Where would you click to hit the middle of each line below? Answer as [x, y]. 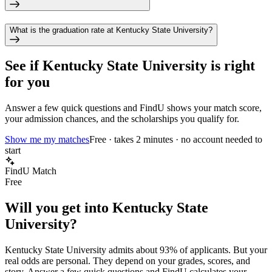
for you [27, 82]
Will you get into [59, 208]
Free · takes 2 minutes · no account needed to [176, 140]
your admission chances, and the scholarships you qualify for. [122, 119]
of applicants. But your [222, 250]
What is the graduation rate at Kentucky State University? [111, 30]
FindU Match [31, 171]
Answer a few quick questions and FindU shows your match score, [133, 108]
